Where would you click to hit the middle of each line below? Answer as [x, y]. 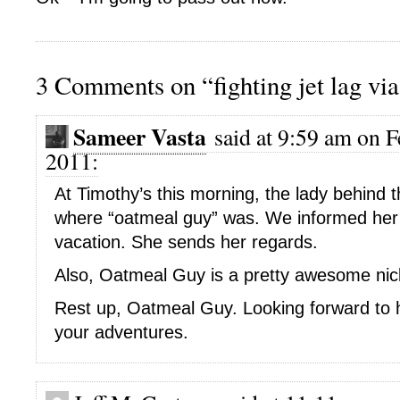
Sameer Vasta [140, 137]
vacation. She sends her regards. [186, 242]
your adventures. [121, 332]
